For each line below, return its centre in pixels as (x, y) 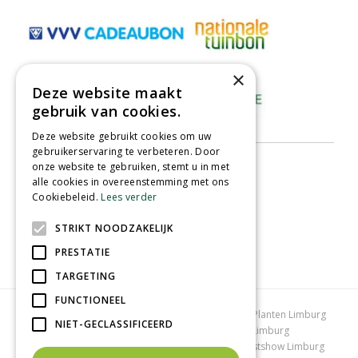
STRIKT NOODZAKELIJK (114, 228)
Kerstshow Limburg (281, 346)
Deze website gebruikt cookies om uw (122, 136)
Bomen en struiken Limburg (128, 330)
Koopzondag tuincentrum (189, 314)
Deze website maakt (107, 93)
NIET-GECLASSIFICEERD (114, 324)
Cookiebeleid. (67, 197)
